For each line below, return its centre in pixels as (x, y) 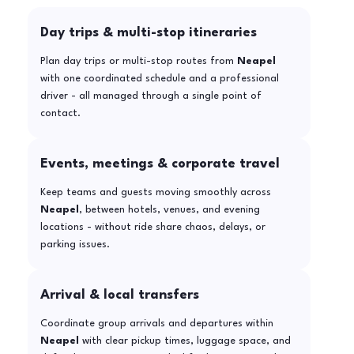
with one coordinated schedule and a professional (159, 79)
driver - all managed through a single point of (151, 96)
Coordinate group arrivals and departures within (156, 324)
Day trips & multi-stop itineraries (148, 33)
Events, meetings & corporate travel (160, 164)
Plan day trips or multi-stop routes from (138, 62)
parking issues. (75, 245)
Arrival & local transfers (119, 296)
